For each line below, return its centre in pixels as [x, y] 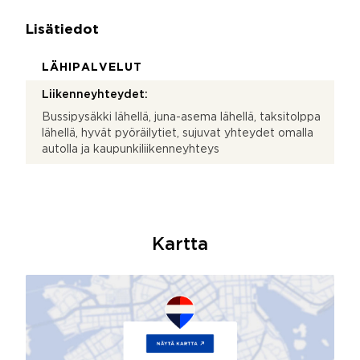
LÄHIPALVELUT [92, 67]
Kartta [180, 245]
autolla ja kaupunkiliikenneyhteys [131, 149]
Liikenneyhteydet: [95, 94]
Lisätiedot [62, 30]
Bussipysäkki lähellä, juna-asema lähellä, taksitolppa [181, 117]
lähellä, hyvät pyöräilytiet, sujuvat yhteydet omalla [178, 133]
